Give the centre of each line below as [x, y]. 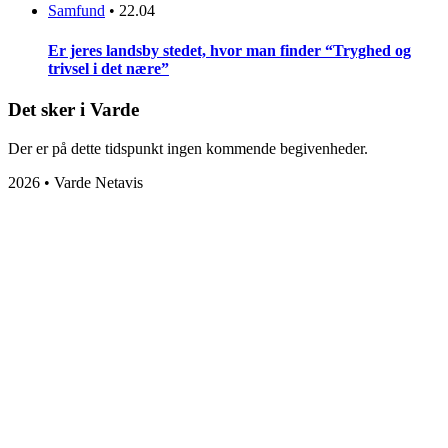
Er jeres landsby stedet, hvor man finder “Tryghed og [229, 50]
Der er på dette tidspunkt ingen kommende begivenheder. [188, 148]
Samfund [76, 11]
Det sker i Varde [73, 109]
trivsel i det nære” [108, 68]
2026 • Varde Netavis [75, 182]
